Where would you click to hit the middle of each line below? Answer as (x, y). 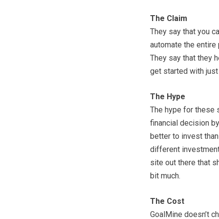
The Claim (169, 18)
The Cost (167, 201)
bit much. (165, 176)
